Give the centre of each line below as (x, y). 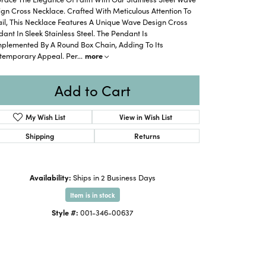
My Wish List (45, 116)
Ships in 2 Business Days (114, 177)
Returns (147, 136)
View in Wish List (146, 116)
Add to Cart (93, 90)
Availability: (50, 177)
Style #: (65, 212)
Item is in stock (93, 194)
